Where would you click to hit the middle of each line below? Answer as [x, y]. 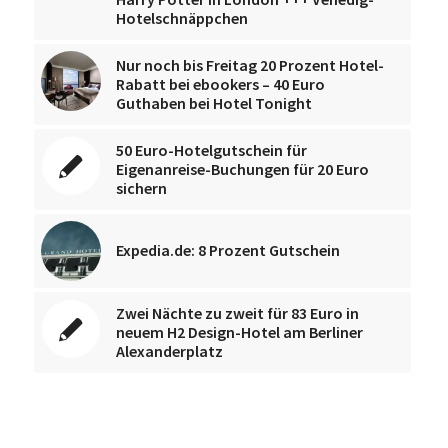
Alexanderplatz [169, 350]
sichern [141, 187]
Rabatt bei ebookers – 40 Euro [220, 83]
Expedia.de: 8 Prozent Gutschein [227, 249]
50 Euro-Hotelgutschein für [211, 149]
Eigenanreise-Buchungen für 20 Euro [242, 168]
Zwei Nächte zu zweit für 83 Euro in [237, 312]
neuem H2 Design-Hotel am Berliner [239, 331]
